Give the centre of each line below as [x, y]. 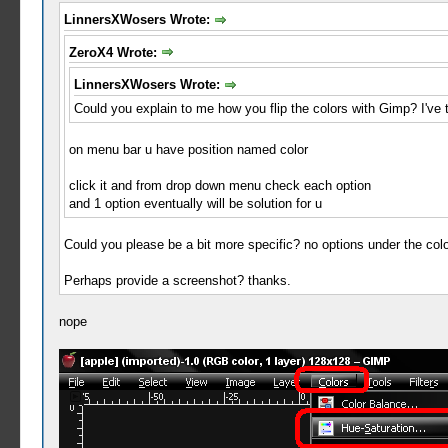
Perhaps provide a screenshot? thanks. [177, 280]
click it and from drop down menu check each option [219, 185]
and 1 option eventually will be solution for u [195, 203]
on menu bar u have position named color [188, 149]
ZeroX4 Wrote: [114, 52]
